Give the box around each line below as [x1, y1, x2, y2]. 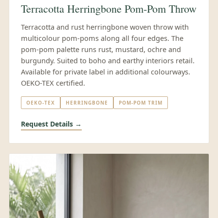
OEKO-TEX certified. [21, 78, 85, 88]
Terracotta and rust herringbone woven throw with [21, 22, 189, 32]
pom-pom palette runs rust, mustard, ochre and [21, 44, 181, 54]
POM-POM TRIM [119, 99, 163, 107]
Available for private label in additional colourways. [21, 67, 190, 77]
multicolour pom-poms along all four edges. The [21, 33, 183, 43]
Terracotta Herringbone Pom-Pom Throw [21, 1, 197, 16]
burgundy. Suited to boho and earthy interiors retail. [21, 55, 195, 66]
